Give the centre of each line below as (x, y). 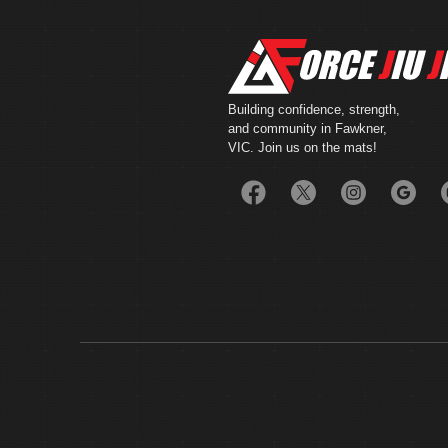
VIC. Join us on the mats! (302, 147)
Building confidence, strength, (314, 109)
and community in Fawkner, (307, 128)
